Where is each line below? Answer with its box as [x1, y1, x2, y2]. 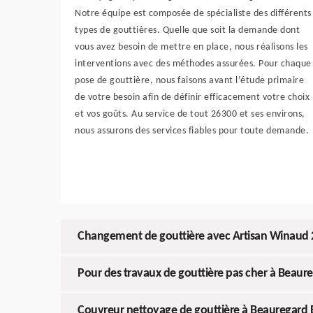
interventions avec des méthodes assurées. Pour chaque [75, 59, 312, 70]
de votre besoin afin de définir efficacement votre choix [75, 92, 310, 103]
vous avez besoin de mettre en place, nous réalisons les [75, 42, 308, 53]
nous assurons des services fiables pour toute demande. [75, 126, 309, 137]
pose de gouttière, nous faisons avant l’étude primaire [75, 75, 304, 87]
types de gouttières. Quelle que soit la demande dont [75, 25, 300, 36]
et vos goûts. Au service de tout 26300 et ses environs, [75, 109, 305, 120]
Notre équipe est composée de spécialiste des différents [75, 8, 312, 20]
